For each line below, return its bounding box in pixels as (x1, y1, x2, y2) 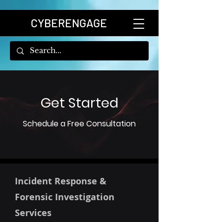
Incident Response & (15, 175, 107, 187)
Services (15, 207, 52, 219)
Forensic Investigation (15, 191, 114, 203)
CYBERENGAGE (31, 16, 107, 30)
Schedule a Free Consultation (23, 118, 136, 129)
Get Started (40, 94, 118, 112)
